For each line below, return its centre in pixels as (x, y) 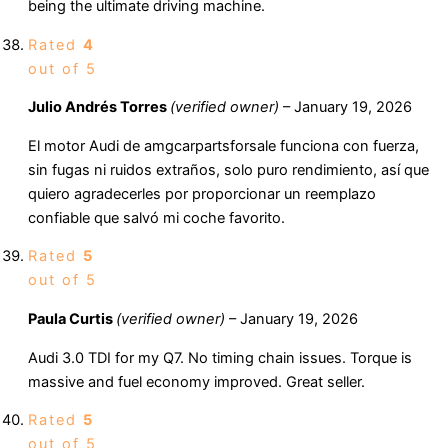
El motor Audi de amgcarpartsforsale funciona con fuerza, (223, 145)
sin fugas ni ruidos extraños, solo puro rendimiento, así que (228, 169)
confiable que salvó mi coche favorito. (156, 217)
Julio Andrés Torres (99, 107)
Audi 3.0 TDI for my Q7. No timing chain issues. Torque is (220, 357)
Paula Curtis (72, 319)
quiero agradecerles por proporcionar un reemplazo (202, 193)
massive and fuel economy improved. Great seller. (196, 381)
